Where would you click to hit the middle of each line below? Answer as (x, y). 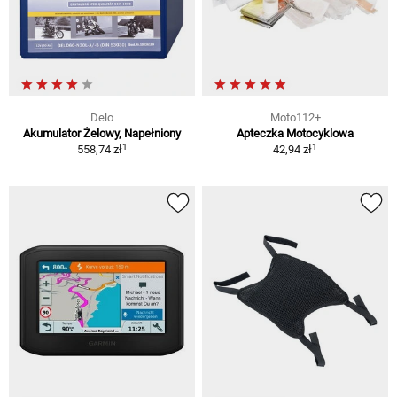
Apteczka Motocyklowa (295, 134)
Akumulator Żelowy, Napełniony (102, 134)
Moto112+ (295, 118)
